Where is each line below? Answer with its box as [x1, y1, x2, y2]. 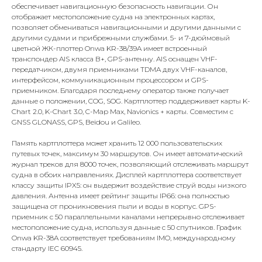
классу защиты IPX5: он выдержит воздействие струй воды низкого [12, 181, 246, 189]
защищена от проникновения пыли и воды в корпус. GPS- [12, 202, 216, 211]
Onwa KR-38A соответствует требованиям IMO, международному [12, 233, 236, 242]
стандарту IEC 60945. [12, 244, 82, 253]
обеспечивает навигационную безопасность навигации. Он [12, 2, 218, 11]
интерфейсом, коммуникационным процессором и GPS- [12, 75, 209, 84]
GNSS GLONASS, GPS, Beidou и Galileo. [12, 118, 141, 126]
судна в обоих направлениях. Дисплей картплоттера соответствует [12, 170, 242, 179]
